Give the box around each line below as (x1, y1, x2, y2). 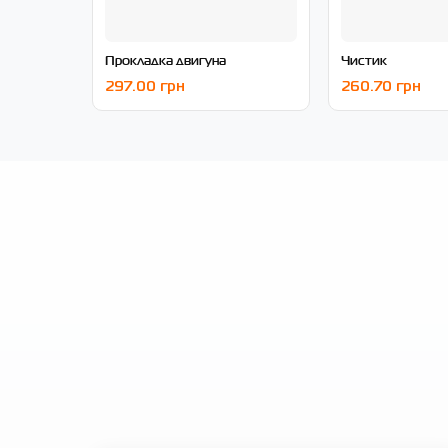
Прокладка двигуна (105, 49, 226, 70)
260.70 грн (340, 79, 421, 94)
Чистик (340, 49, 387, 70)
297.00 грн (105, 79, 185, 94)
